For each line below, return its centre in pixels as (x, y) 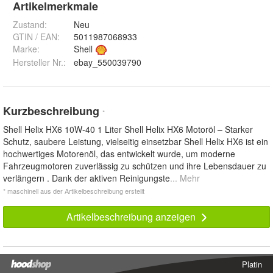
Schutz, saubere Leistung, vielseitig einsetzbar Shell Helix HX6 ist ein (136, 141)
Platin (252, 264)
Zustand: (30, 24)
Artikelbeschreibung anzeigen (132, 217)
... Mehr (185, 178)
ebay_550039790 (108, 62)
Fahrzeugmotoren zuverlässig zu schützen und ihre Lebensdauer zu (135, 166)
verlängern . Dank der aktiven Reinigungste (87, 178)
